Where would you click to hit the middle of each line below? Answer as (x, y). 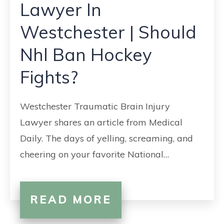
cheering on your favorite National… (94, 154)
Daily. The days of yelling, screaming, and (106, 138)
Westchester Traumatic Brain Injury (95, 106)
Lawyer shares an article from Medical (101, 122)
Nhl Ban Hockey (86, 54)
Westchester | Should (108, 32)
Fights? (49, 77)
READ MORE (71, 199)
